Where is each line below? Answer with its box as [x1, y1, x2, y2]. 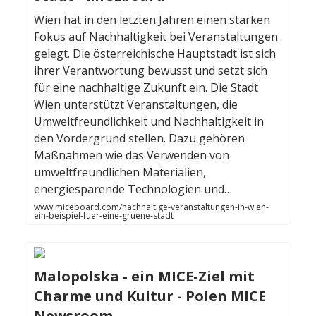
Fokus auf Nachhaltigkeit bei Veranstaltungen [34, 29, 278, 45]
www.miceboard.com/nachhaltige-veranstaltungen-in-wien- [34, 201, 269, 214]
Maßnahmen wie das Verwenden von [34, 147, 229, 164]
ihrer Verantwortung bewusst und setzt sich [34, 63, 267, 79]
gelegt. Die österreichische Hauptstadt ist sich [34, 46, 276, 62]
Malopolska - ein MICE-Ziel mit [34, 267, 255, 286]
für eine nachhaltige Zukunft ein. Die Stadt [34, 80, 258, 96]
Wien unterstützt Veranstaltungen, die [34, 97, 238, 113]
